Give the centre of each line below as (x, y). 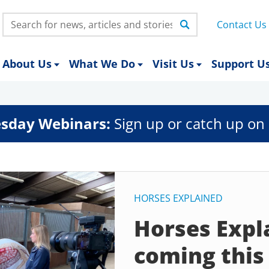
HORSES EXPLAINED (178, 198)
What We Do (102, 64)
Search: (20, 19)
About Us (27, 64)
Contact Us (242, 25)
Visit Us (173, 64)
